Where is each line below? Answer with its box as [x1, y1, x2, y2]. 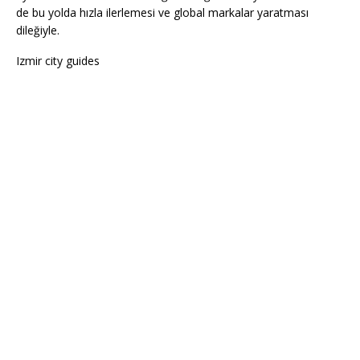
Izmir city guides [16, 53, 100, 69]
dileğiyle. [16, 22, 59, 39]
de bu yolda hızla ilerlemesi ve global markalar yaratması [16, 5, 309, 21]
